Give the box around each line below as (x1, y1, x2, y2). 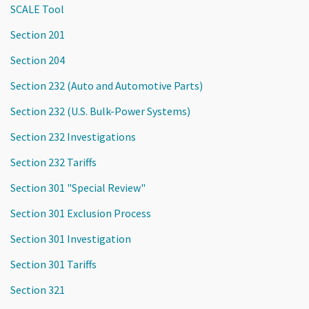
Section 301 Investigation (10, 231, 131, 246)
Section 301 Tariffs (10, 257, 97, 271)
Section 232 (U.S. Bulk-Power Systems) (10, 103, 190, 118)
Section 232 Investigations (10, 129, 136, 143)
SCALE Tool (10, 1, 64, 16)
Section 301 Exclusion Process (10, 206, 151, 220)
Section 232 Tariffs (10, 154, 97, 169)
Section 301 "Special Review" (10, 180, 146, 195)
